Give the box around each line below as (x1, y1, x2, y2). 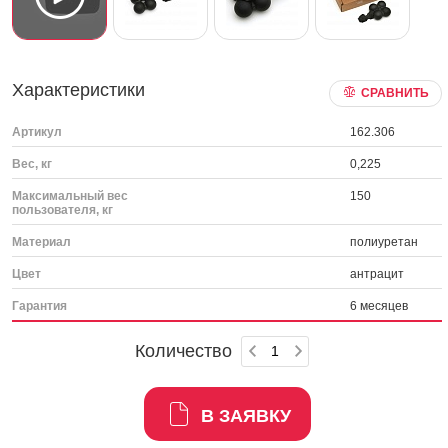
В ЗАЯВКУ (200, 406, 291, 426)
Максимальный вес (12, 189, 128, 203)
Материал (12, 235, 71, 249)
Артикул (12, 125, 62, 139)
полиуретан (350, 235, 419, 249)
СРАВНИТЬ (361, 86, 430, 100)
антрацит (350, 267, 405, 281)
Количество (135, 341, 233, 361)
